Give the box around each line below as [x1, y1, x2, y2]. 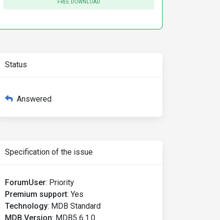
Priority [49, 178, 74, 187]
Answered [17, 94, 52, 104]
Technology [5, 201, 48, 211]
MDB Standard [51, 201, 101, 211]
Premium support [5, 190, 67, 199]
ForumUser [5, 178, 46, 187]
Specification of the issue [5, 147, 93, 157]
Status [5, 60, 27, 69]
